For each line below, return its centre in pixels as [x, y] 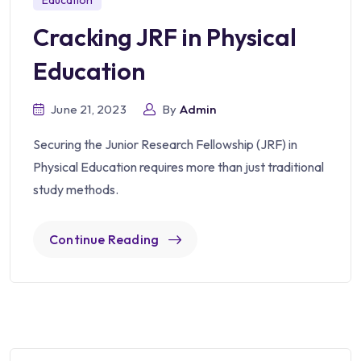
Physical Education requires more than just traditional [178, 167]
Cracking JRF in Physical [165, 37]
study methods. [76, 190]
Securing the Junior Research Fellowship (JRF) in [165, 145]
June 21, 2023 [89, 110]
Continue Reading [104, 240]
